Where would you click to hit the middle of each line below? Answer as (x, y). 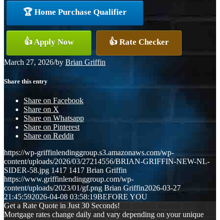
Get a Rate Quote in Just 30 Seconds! (62, 206)
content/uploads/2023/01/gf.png (53, 188)
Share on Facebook (54, 101)
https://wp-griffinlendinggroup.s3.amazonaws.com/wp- (89, 153)
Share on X (41, 110)
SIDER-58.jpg (27, 170)
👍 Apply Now (49, 42)
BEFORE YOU (122, 197)
